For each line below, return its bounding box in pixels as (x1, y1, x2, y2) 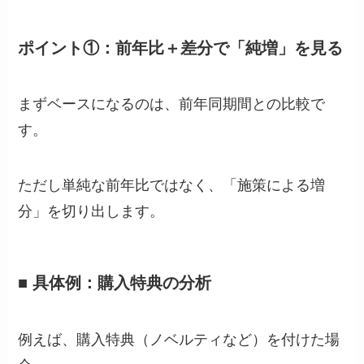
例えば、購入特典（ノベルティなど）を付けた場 (18, 331, 340, 348)
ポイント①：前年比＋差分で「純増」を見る (18, 38, 344, 57)
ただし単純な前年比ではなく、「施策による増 (18, 177, 326, 194)
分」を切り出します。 (18, 203, 165, 220)
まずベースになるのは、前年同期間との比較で (18, 96, 326, 113)
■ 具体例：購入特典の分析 (18, 274, 212, 292)
